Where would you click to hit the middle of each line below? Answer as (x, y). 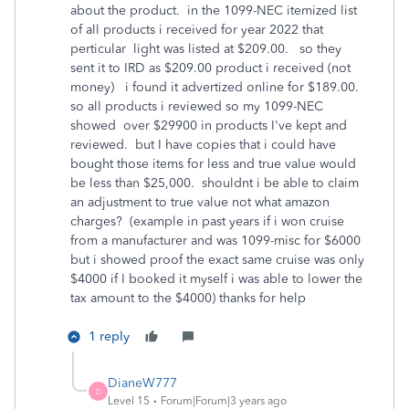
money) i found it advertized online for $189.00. (216, 87)
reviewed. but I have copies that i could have (203, 145)
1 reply (109, 336)
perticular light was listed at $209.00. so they (206, 49)
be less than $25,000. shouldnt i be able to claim (215, 183)
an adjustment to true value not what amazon (200, 202)
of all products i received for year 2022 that (197, 30)
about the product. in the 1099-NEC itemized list (214, 10)
